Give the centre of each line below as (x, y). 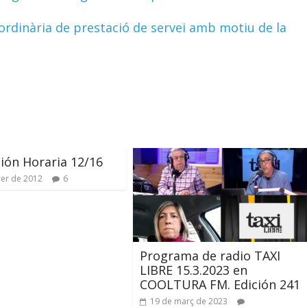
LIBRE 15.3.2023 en (194, 270)
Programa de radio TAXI (210, 255)
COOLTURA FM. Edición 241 (220, 284)
